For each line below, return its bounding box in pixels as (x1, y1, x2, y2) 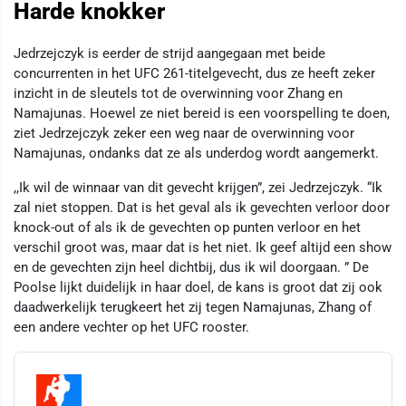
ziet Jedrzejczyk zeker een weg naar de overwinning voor (14, 124, 354, 141)
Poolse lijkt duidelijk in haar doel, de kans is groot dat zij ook (14, 278, 382, 295)
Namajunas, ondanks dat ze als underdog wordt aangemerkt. (14, 144, 379, 161)
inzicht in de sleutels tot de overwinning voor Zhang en (14, 84, 343, 101)
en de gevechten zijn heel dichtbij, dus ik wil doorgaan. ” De (14, 258, 369, 275)
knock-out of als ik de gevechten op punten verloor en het (14, 218, 361, 236)
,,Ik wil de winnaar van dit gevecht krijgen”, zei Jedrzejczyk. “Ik (14, 179, 382, 196)
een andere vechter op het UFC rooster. (14, 318, 249, 335)
